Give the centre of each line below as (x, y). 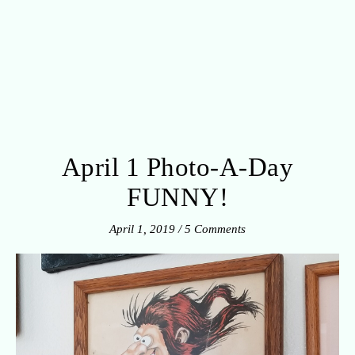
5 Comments (215, 229)
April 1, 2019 (142, 229)
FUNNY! (177, 197)
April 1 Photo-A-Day (177, 167)
